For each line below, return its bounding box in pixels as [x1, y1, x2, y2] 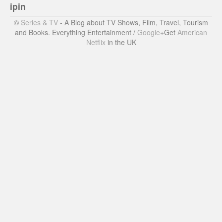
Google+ [137, 27, 164, 37]
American [177, 27, 207, 37]
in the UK [105, 37, 136, 47]
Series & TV [21, 17, 58, 27]
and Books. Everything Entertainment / [15, 27, 137, 37]
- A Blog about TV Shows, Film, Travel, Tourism [58, 17, 208, 27]
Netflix [86, 37, 106, 47]
